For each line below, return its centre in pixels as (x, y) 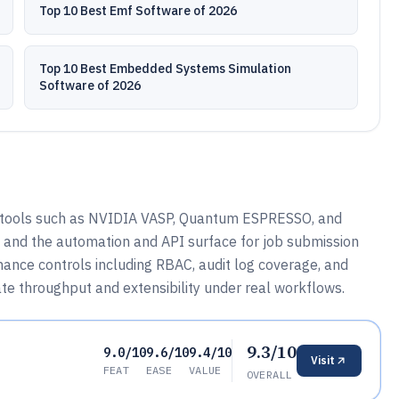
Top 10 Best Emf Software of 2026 (138, 11)
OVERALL (269, 375)
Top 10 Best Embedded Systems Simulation (166, 69)
